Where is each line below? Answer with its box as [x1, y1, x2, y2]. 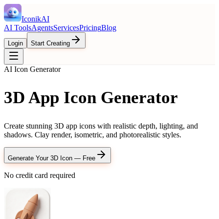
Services [53, 23, 79, 32]
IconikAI [22, 15, 49, 23]
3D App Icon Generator [4, 88, 178, 108]
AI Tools [4, 23, 31, 32]
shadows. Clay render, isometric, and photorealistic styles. [4, 131, 181, 139]
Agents [31, 23, 53, 32]
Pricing [79, 23, 101, 32]
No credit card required [4, 171, 75, 180]
